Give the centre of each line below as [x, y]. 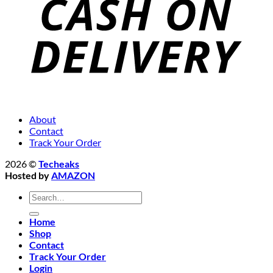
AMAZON [73, 175]
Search [43, 196]
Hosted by [28, 175]
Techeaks [59, 164]
